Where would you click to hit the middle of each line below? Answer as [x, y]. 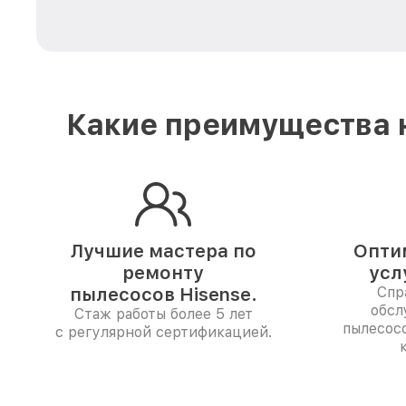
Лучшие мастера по [163, 251]
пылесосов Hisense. [163, 295]
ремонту [163, 273]
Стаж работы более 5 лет [163, 314]
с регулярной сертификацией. [163, 332]
